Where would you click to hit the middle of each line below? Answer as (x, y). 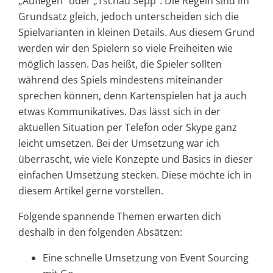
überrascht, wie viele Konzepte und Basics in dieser (136, 159)
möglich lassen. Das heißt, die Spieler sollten (120, 64)
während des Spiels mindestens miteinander (121, 80)
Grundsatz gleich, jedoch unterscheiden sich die (129, 17)
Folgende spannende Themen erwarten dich (120, 217)
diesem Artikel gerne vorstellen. (91, 191)
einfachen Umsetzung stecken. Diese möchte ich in (135, 175)
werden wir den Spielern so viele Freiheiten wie (126, 48)
